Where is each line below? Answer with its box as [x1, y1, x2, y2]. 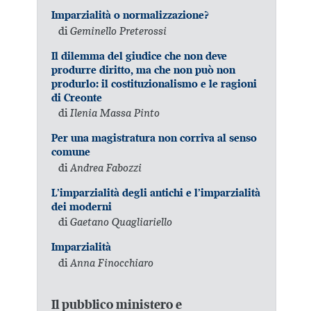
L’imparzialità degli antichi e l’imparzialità [51, 185, 261, 199]
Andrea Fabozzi [70, 160, 142, 174]
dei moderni [51, 199, 112, 213]
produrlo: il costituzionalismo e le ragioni [51, 76, 258, 90]
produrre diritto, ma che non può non [51, 62, 236, 76]
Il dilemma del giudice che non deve [51, 49, 228, 62]
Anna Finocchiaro [70, 255, 154, 270]
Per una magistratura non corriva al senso [51, 131, 258, 145]
